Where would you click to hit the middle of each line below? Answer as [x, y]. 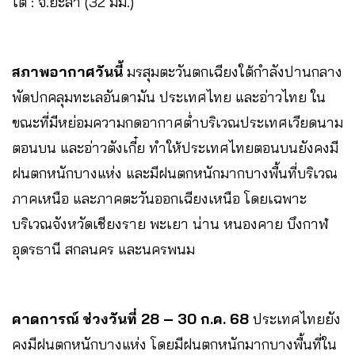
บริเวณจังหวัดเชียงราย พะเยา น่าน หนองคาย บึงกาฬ [170, 223]
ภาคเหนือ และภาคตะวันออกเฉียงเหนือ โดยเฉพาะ [159, 198]
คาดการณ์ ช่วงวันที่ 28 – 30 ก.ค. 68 [130, 319]
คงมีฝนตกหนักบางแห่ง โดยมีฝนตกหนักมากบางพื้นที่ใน [174, 344]
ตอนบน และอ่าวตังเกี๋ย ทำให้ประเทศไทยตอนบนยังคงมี [175, 147]
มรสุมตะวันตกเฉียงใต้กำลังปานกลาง [235, 71]
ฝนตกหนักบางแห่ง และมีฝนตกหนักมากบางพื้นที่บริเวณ [175, 173]
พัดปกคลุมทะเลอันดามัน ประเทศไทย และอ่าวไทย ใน [169, 97]
